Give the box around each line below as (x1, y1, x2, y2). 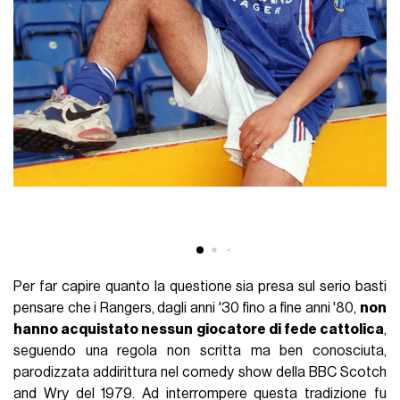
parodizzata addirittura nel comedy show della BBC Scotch (13, 364, 387, 379)
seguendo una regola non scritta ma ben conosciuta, (13, 343, 387, 358)
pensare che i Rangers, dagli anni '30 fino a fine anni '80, (13, 300, 360, 315)
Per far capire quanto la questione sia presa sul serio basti (13, 279, 387, 294)
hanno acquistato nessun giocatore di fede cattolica (13, 321, 384, 337)
